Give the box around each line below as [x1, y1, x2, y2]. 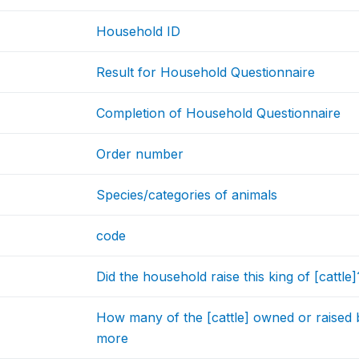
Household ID [96, 23, 181, 40]
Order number [96, 146, 184, 163]
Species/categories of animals [96, 187, 278, 204]
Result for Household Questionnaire [96, 64, 316, 81]
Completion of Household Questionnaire [96, 105, 341, 122]
